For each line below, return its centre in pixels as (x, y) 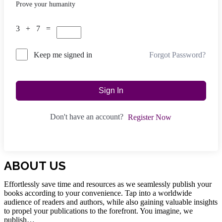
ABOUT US (35, 166)
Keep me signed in (63, 55)
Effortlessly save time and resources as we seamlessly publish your (108, 184)
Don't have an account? (89, 117)
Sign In (111, 91)
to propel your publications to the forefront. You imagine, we (98, 211)
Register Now (150, 117)
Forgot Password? (177, 55)
